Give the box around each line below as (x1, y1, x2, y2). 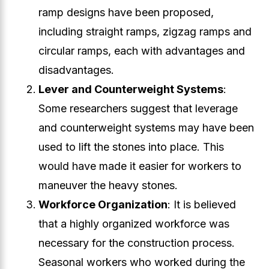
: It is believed (168, 198, 236, 211)
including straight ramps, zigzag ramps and (38, 25, 252, 38)
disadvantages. (38, 64, 114, 76)
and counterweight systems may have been (38, 121, 254, 134)
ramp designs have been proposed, (38, 6, 214, 19)
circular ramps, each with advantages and (38, 44, 245, 57)
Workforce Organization (38, 198, 168, 211)
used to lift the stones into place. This (38, 141, 224, 153)
